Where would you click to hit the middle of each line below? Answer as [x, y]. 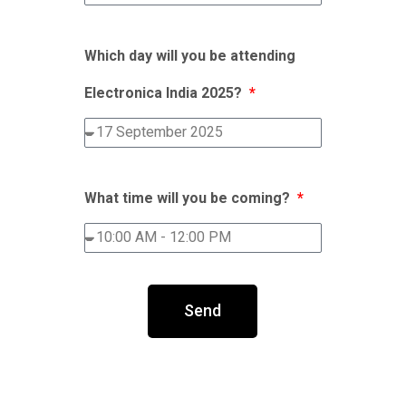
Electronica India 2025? [165, 92]
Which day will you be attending [190, 55]
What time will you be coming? [189, 198]
